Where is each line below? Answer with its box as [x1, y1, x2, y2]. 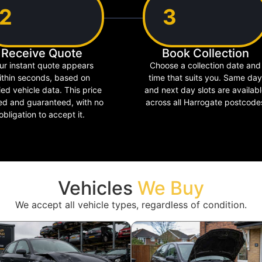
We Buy [137, 177, 204, 200]
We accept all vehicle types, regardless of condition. [15, 199, 247, 211]
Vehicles [58, 177, 137, 200]
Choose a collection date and [150, 60, 261, 70]
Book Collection [161, 46, 249, 60]
